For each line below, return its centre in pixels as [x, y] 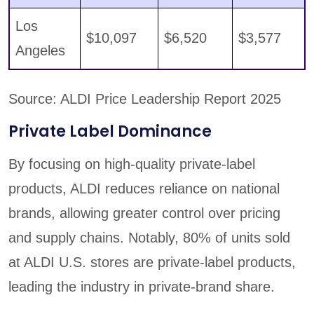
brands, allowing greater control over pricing [144, 213]
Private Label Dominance [110, 132]
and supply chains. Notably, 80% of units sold [149, 238]
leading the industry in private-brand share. [142, 287]
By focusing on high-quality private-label [132, 164]
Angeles [40, 51]
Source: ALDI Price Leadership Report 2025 [145, 99]
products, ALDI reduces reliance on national [144, 189]
